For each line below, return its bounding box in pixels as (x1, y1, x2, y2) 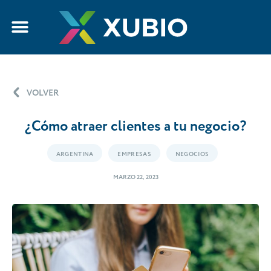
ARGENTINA (56, 150, 94, 159)
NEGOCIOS (175, 150, 209, 159)
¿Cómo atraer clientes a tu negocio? (25, 116, 246, 137)
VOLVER (27, 87, 59, 99)
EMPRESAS (117, 150, 151, 159)
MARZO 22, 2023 (113, 173, 158, 182)
